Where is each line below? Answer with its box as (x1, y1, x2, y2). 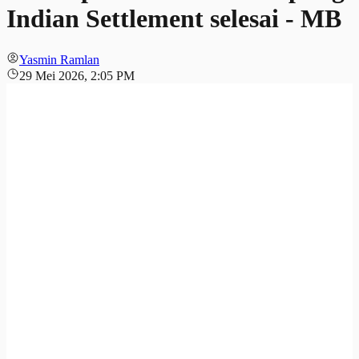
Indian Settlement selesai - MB (6, 4, 341, 34)
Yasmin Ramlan (19, 52, 99, 67)
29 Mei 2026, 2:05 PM (19, 68, 135, 83)
